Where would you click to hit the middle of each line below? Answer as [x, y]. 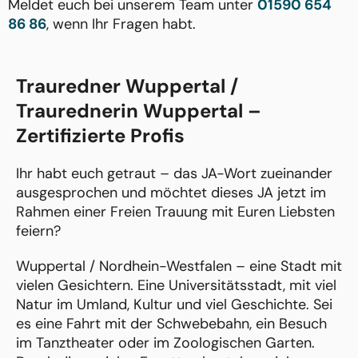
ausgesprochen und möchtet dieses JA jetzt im [171, 193]
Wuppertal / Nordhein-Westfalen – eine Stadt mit [179, 267]
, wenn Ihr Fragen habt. [121, 24]
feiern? [38, 231]
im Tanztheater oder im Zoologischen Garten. [165, 343]
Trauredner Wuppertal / [127, 86]
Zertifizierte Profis [100, 136]
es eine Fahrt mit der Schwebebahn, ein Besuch [171, 324]
